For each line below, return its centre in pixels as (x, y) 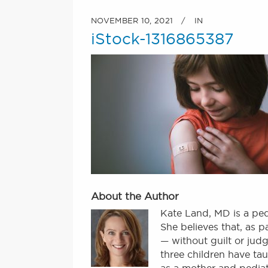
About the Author (135, 196)
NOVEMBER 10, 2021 (132, 20)
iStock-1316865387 (162, 39)
